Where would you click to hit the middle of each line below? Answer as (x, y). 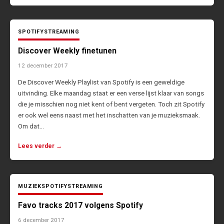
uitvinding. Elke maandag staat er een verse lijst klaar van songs (111, 93)
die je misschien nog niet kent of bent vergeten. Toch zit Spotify (111, 104)
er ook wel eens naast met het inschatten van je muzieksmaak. (109, 115)
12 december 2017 (43, 66)
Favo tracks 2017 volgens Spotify (80, 205)
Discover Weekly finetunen (67, 51)
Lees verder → (40, 146)
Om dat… (31, 126)
